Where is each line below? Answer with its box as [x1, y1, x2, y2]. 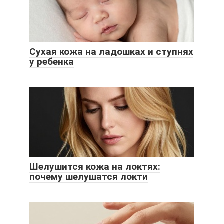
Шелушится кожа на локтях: [29, 160, 160, 172]
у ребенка [29, 55, 74, 67]
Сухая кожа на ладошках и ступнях [29, 45, 193, 57]
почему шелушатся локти [29, 170, 148, 182]
